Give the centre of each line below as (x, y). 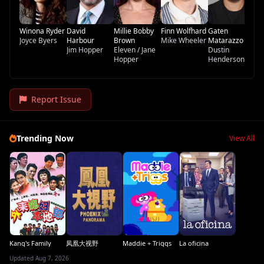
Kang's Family (30, 243)
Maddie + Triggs (147, 243)
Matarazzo (226, 40)
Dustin (219, 49)
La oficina (194, 243)
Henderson (226, 59)
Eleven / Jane (135, 49)
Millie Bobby (134, 31)
